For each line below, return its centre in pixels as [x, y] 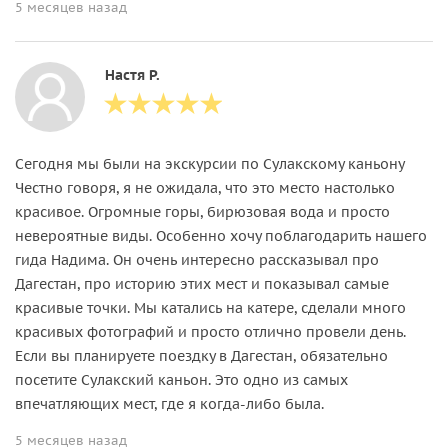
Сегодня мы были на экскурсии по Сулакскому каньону [209, 163]
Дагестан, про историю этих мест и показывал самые [202, 283]
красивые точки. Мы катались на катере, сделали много [210, 307]
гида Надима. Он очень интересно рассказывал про [197, 259]
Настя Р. [132, 74]
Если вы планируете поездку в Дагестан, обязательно [201, 355]
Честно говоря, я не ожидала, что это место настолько [205, 187]
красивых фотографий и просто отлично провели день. [210, 331]
